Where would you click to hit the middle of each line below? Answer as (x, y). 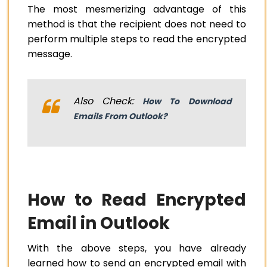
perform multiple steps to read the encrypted (137, 39)
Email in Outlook (99, 223)
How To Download (187, 101)
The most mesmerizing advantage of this (137, 9)
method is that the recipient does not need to (137, 24)
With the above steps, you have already (137, 248)
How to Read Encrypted (137, 200)
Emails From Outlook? (120, 116)
